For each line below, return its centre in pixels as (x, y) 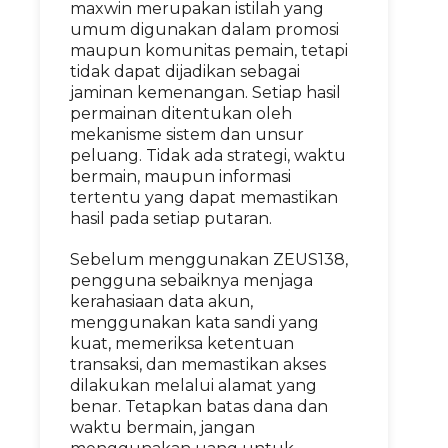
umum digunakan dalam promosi (204, 29)
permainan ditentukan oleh (181, 113)
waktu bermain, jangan (162, 427)
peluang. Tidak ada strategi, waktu (208, 155)
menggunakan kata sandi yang (194, 322)
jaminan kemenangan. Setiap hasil (205, 92)
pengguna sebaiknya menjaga (191, 280)
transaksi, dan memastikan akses (198, 364)
